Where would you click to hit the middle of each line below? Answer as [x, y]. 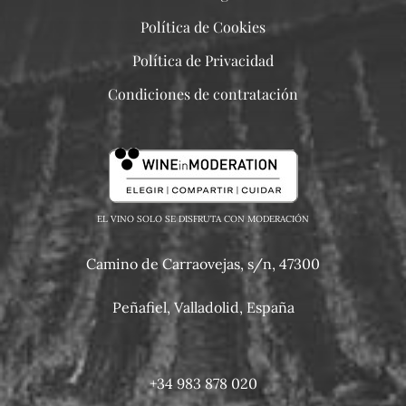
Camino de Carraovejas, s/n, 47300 [203, 263]
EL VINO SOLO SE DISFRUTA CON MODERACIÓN [203, 218]
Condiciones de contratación [203, 93]
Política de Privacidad [203, 60]
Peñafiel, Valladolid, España [203, 307]
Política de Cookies [203, 26]
